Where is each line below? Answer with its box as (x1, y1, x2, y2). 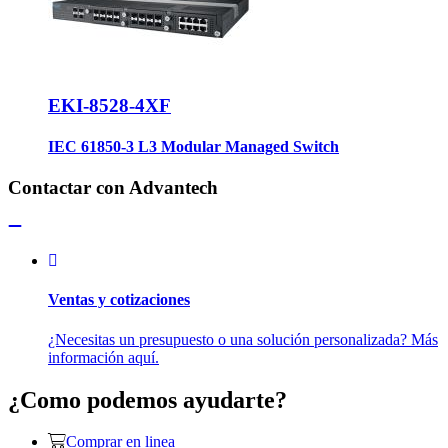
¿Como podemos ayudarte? (8, 386, 287, 413)
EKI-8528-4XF (48, 94, 171, 116)
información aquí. (48, 348, 159, 366)
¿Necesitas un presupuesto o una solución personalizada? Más (48, 330, 438, 348)
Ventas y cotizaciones (48, 291, 190, 309)
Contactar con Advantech (8, 177, 218, 199)
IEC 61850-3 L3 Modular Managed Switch (48, 138, 339, 156)
